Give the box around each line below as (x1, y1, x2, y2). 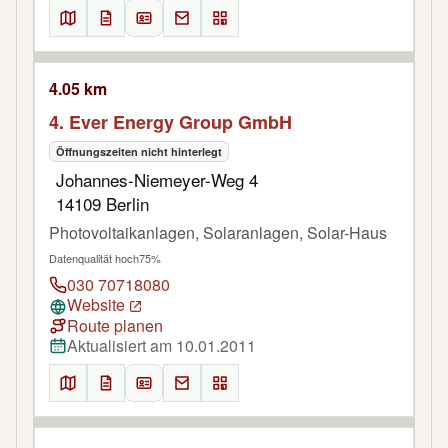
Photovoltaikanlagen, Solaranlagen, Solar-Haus (49, 221, 387, 245)
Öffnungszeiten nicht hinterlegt (56, 144, 222, 160)
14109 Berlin (56, 191, 149, 217)
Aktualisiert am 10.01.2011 (67, 334, 256, 358)
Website (67, 293, 125, 317)
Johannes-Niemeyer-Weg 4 (56, 167, 258, 193)
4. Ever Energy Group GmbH (49, 109, 292, 136)
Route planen (67, 314, 163, 338)
